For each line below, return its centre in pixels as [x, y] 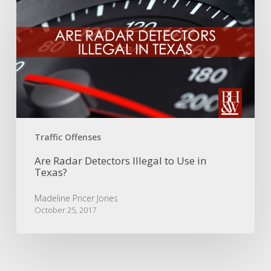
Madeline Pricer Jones [76, 198]
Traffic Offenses [67, 137]
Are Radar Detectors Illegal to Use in [120, 160]
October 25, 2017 [65, 210]
